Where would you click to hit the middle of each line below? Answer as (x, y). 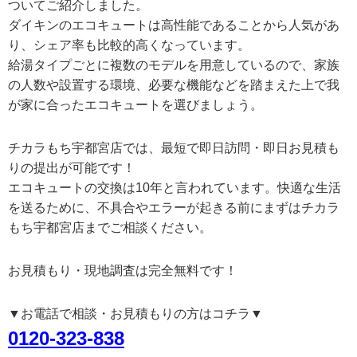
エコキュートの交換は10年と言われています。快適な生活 (175, 188)
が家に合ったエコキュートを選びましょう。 (135, 105)
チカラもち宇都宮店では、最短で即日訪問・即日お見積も (174, 148)
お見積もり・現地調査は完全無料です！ (123, 271)
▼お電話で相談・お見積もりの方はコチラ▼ (135, 313)
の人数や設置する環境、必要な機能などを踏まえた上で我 (174, 85)
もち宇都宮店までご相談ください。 (110, 228)
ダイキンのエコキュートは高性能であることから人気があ (174, 25)
